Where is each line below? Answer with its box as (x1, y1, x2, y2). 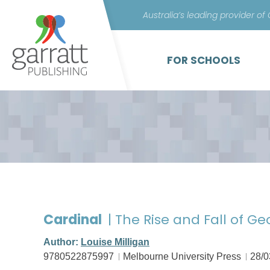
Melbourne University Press (123, 251, 241, 262)
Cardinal (43, 210, 105, 229)
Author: (43, 237, 81, 247)
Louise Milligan (81, 237, 149, 247)
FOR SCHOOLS (167, 53, 240, 67)
